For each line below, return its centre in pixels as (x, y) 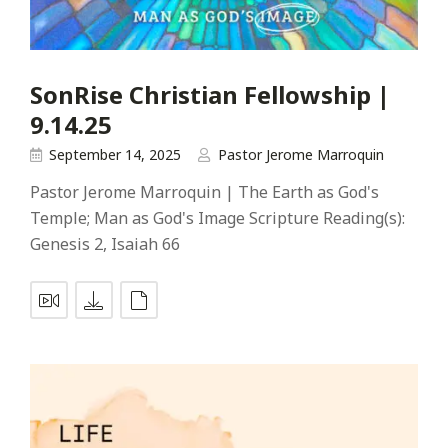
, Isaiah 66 (141, 244)
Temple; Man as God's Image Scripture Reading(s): (217, 218)
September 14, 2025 (115, 155)
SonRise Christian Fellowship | (210, 94)
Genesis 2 (66, 244)
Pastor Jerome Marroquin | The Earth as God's (204, 192)
